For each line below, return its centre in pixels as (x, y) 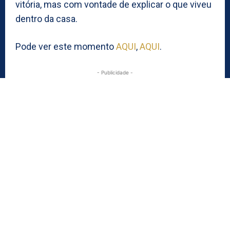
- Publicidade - (115, 72)
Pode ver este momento (66, 46)
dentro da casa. (46, 18)
